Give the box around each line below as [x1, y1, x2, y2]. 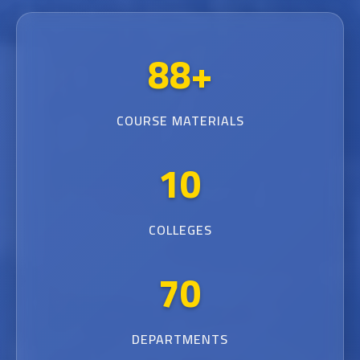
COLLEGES [148, 218, 212, 242]
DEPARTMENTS [132, 327, 228, 351]
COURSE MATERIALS [116, 108, 244, 133]
